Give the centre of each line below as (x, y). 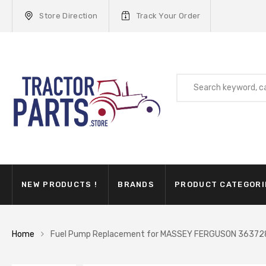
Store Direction (69, 16)
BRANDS (136, 184)
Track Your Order (168, 16)
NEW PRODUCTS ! (60, 184)
